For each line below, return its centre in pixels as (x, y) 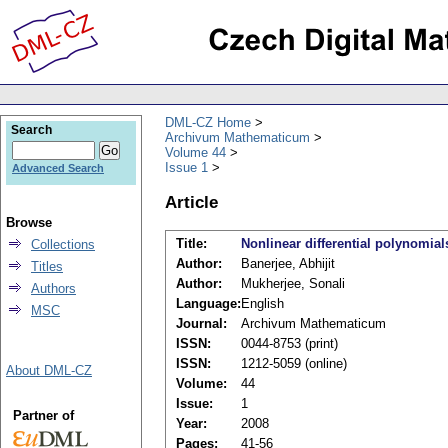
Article (191, 201)
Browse (29, 222)
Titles (47, 266)
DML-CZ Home (208, 122)
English (262, 304)
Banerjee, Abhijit (288, 264)
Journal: (201, 324)
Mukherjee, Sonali (293, 284)
